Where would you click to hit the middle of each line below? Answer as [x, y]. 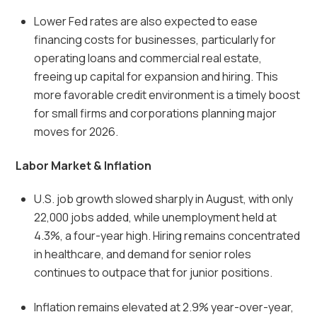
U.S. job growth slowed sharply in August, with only [163, 199]
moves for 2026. [77, 132]
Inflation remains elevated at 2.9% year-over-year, [164, 307]
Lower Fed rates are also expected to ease [146, 22]
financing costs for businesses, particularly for [155, 40]
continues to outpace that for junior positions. [154, 273]
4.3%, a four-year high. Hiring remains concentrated [167, 236]
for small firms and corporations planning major [155, 114]
